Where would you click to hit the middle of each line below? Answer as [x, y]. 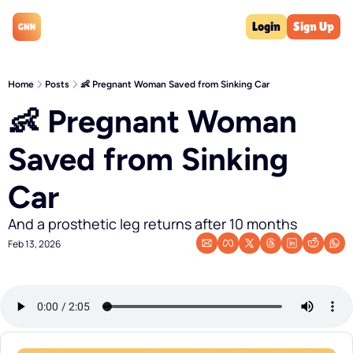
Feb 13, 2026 [34, 244]
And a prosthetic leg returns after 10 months [152, 224]
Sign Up [314, 26]
